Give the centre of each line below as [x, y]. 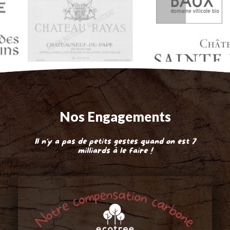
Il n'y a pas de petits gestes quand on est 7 [115, 141]
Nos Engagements [115, 116]
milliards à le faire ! [115, 150]
